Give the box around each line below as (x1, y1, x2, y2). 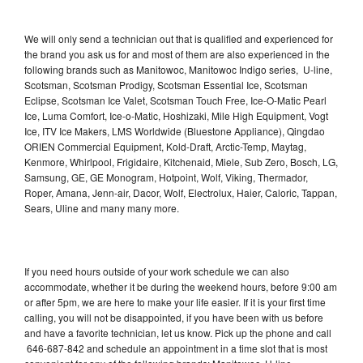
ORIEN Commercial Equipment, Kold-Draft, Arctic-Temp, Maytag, (24, 139, 306, 153)
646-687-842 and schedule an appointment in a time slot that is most (24, 340, 327, 355)
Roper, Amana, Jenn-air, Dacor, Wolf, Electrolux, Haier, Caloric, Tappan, (24, 185, 337, 199)
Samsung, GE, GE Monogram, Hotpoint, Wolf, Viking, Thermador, (24, 169, 308, 184)
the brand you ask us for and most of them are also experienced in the (24, 46, 330, 61)
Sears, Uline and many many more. (24, 200, 181, 215)
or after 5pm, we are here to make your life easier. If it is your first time (24, 294, 326, 309)
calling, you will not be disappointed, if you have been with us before (24, 310, 323, 324)
